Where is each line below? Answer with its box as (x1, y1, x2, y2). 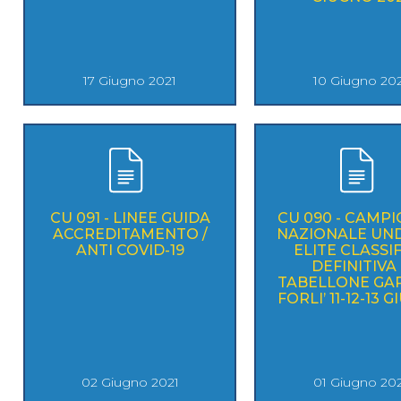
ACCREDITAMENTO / (52, 225, 208, 243)
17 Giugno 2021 (83, 72, 176, 89)
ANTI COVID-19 (75, 241, 184, 259)
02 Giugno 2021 (81, 373, 179, 390)
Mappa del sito (217, 62, 328, 80)
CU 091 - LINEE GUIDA (49, 209, 210, 226)
